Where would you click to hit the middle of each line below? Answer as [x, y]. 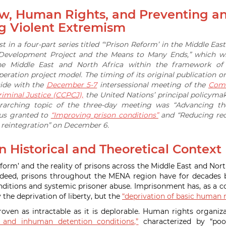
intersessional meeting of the [153, 85]
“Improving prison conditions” [104, 115]
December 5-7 [72, 85]
